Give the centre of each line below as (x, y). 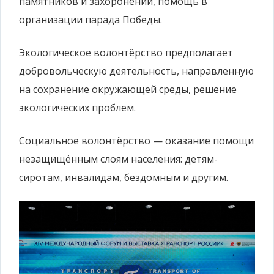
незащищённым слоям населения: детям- (118, 159)
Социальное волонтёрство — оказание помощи (136, 141)
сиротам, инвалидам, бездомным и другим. (124, 178)
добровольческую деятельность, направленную (136, 71)
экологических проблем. (77, 108)
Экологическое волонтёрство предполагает (126, 53)
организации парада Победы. (91, 20)
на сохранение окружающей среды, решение (128, 90)
